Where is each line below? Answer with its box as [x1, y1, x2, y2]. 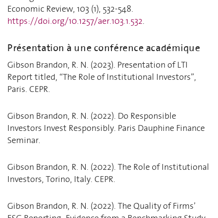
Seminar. [7, 134, 40, 146]
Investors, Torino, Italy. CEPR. [7, 173, 115, 185]
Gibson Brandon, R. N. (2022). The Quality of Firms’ [7, 200, 196, 212]
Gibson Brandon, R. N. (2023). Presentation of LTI [7, 58, 188, 71]
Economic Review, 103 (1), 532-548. [7, 2, 133, 15]
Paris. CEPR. [7, 83, 50, 95]
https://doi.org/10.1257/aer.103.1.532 [7, 15, 143, 27]
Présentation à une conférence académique [7, 41, 200, 54]
